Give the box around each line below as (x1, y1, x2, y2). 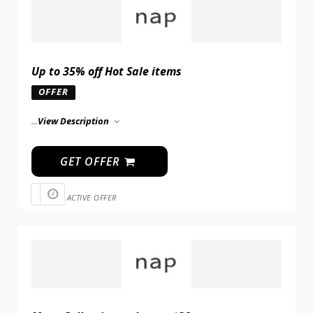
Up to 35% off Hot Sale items (31, 64, 182, 80)
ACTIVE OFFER (66, 191, 117, 203)
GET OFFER (59, 154, 123, 170)
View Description (38, 115, 111, 128)
